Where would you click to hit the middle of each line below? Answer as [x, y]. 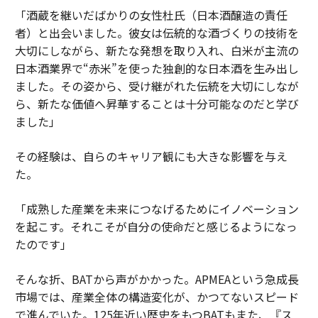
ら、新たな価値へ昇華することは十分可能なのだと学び [157, 103]
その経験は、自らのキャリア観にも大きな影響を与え [151, 156]
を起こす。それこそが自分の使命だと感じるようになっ [156, 226]
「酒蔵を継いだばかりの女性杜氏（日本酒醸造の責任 [151, 15]
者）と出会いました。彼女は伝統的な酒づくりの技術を [157, 32]
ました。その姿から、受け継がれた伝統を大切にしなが [157, 86]
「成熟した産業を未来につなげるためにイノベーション [157, 208]
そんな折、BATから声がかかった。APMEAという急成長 [157, 279]
